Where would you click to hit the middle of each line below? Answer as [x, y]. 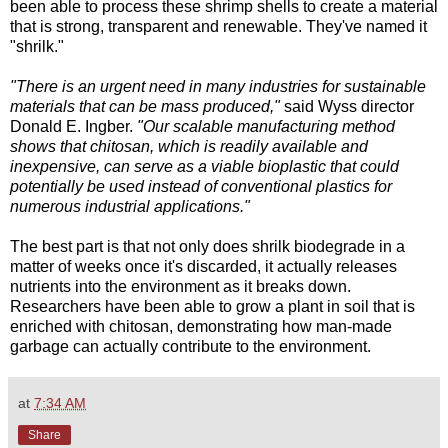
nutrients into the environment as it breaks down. [180, 287]
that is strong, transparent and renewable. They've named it [218, 27]
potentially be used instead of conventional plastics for [201, 187]
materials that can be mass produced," [145, 107]
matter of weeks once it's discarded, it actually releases [203, 267]
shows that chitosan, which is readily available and [189, 147]
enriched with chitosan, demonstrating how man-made [201, 327]
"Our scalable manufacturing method [266, 127]
